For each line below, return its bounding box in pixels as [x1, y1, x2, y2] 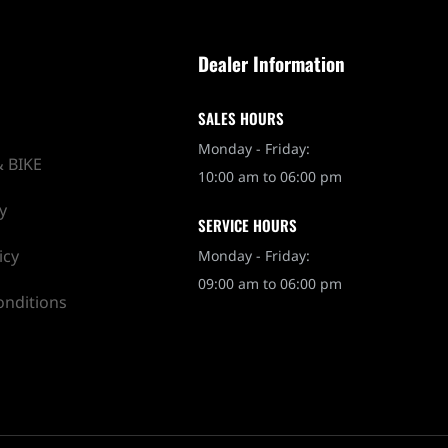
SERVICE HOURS [198, 213, 298, 236]
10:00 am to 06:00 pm [198, 160, 343, 190]
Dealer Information [198, 48, 346, 77]
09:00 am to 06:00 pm [198, 267, 343, 297]
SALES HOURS [198, 106, 285, 129]
